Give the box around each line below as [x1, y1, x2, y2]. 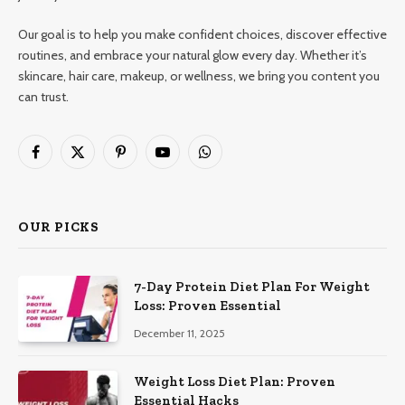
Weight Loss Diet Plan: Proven [134, 373, 335, 391]
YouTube [161, 151, 210, 168]
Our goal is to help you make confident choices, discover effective [18, 25, 387, 42]
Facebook [33, 151, 89, 168]
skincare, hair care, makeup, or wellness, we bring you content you [18, 67, 380, 84]
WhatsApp [203, 151, 262, 168]
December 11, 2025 [134, 325, 225, 340]
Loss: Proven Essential [134, 297, 281, 314]
